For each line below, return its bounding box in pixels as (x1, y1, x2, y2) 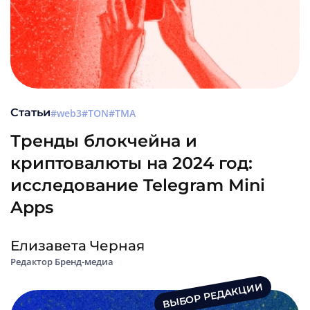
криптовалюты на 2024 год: (10, 153, 253, 174)
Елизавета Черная (10, 237, 145, 255)
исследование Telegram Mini (10, 175, 265, 196)
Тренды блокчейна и (10, 131, 197, 152)
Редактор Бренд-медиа (10, 255, 113, 268)
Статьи (10, 106, 51, 120)
